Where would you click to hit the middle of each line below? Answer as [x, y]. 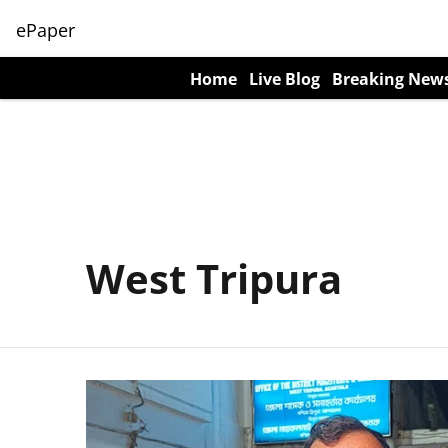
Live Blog [284, 79]
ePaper [45, 29]
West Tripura [214, 278]
